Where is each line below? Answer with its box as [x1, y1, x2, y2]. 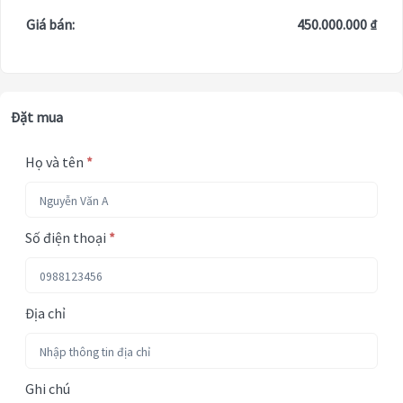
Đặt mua [11, 108, 63, 127]
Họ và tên [25, 153, 86, 172]
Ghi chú [25, 380, 70, 399]
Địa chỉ [25, 304, 66, 323]
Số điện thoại [25, 228, 109, 247]
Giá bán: [26, 15, 75, 34]
